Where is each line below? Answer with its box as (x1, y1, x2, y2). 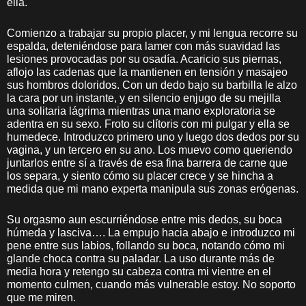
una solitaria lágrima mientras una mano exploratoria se (7, 105, 275, 117)
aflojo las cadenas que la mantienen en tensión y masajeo (7, 66, 288, 78)
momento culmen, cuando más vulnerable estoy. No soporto (7, 279, 296, 290)
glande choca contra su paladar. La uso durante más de (7, 253, 275, 264)
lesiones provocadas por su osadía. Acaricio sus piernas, (7, 53, 281, 65)
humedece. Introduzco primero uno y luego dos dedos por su (7, 131, 299, 143)
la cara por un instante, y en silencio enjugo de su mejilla (7, 92, 281, 104)
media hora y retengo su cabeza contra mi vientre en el (7, 266, 271, 277)
